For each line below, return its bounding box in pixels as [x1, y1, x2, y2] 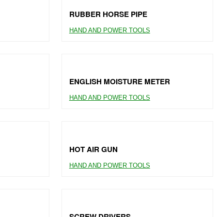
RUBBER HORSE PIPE [69, 8, 147, 19]
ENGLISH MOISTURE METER [69, 76, 170, 87]
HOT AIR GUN [69, 143, 118, 155]
